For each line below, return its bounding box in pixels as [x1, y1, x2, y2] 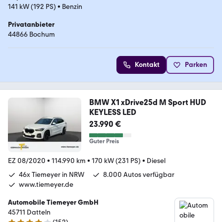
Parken [185, 60, 207, 69]
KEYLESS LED [89, 107, 136, 117]
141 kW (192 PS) [8, 2, 56, 11]
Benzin [62, 2, 82, 11]
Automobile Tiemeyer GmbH [8, 198, 99, 207]
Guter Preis [89, 137, 119, 145]
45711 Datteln [8, 208, 51, 217]
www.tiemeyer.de [19, 180, 73, 189]
